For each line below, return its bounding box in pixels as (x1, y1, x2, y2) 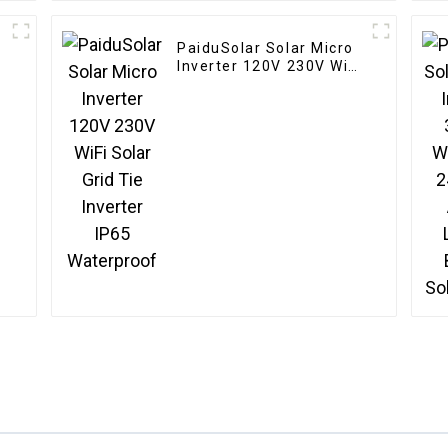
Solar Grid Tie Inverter (177, 76, 349, 93)
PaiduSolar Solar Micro (177, 40, 354, 57)
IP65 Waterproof (177, 94, 305, 111)
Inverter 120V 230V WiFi (177, 58, 362, 75)
